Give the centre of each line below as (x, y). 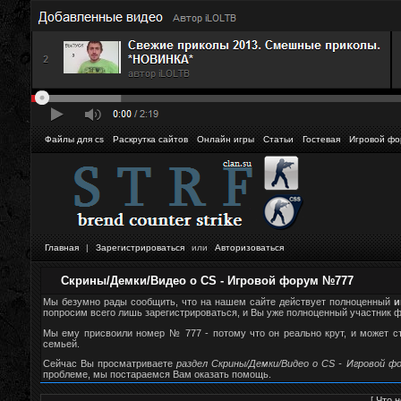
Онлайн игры (226, 139)
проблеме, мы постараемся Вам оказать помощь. (157, 375)
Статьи (278, 139)
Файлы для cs (74, 139)
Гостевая (321, 139)
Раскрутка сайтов (150, 139)
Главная (62, 247)
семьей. (61, 343)
